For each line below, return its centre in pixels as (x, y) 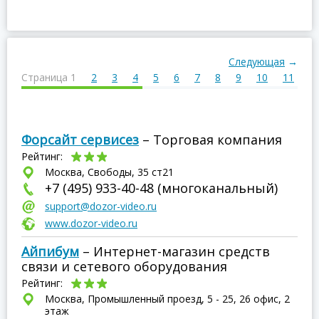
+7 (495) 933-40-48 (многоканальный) (161, 188)
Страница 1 (49, 77)
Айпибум (50, 251)
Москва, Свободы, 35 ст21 (109, 172)
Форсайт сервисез (80, 140)
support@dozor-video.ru (101, 206)
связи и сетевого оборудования (124, 266)
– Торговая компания (210, 140)
